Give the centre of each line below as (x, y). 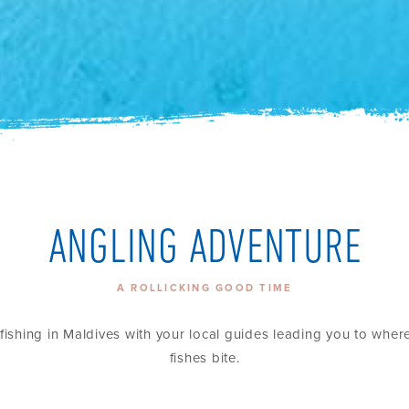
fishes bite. (204, 358)
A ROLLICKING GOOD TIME (204, 288)
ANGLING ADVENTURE (204, 250)
